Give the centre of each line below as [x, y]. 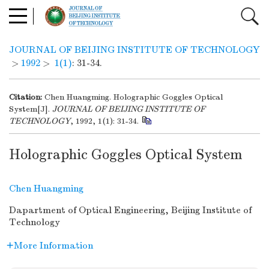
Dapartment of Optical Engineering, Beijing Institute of [130, 210]
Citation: [26, 97]
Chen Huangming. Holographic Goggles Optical [134, 97]
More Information [53, 246]
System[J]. [31, 109]
